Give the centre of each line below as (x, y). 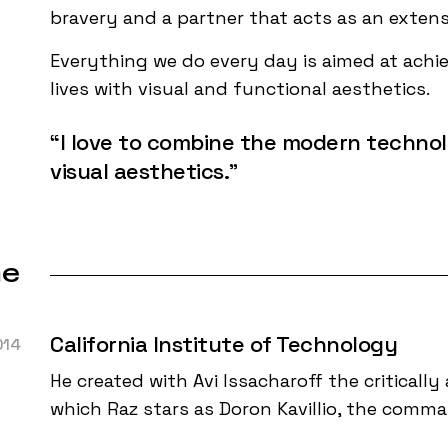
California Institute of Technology (224, 343)
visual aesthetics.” (144, 170)
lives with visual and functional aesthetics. (240, 88)
